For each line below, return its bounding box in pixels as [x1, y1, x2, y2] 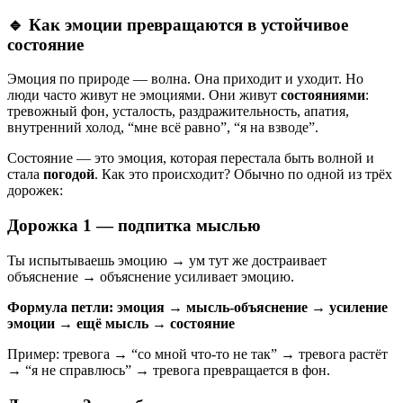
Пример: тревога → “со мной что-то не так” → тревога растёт [7, 345, 388, 362]
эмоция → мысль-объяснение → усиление [117, 299, 388, 315]
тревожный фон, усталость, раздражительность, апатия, [7, 103, 349, 120]
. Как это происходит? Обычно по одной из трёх [94, 166, 392, 183]
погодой [43, 166, 94, 183]
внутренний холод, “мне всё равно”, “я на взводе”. [7, 120, 318, 136]
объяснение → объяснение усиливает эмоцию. [7, 268, 294, 284]
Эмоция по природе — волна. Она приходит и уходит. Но [7, 71, 363, 87]
